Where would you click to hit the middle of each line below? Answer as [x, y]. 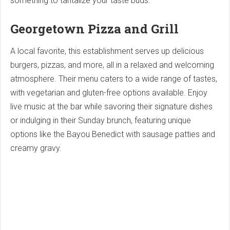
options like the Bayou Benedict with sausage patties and [113, 134]
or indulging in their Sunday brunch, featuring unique [101, 120]
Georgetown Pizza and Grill [94, 28]
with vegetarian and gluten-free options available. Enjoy [109, 92]
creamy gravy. [36, 148]
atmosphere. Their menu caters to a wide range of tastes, [114, 79]
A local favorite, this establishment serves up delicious [107, 51]
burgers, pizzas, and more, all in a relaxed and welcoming [112, 65]
